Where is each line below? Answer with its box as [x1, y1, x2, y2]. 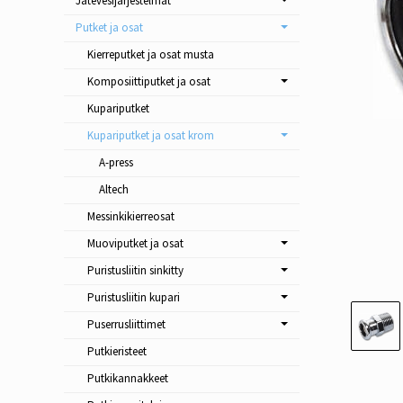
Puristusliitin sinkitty [86, 263, 184, 279]
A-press [98, 155, 133, 171]
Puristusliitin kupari [86, 290, 180, 306]
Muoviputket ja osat [86, 236, 184, 252]
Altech [98, 182, 129, 198]
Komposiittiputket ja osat [86, 74, 210, 90]
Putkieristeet [86, 344, 147, 360]
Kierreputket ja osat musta [86, 47, 214, 63]
